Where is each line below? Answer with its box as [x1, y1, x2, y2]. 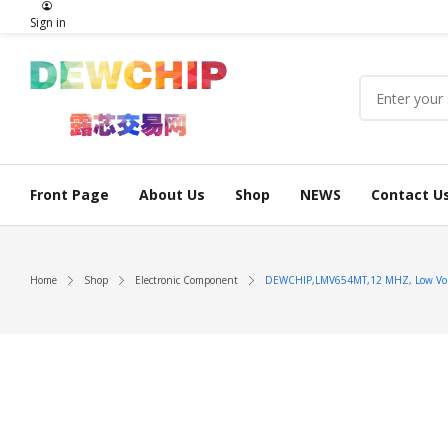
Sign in [30, 14, 66, 31]
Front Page [30, 184, 109, 204]
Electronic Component [135, 272, 238, 287]
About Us [139, 184, 205, 204]
